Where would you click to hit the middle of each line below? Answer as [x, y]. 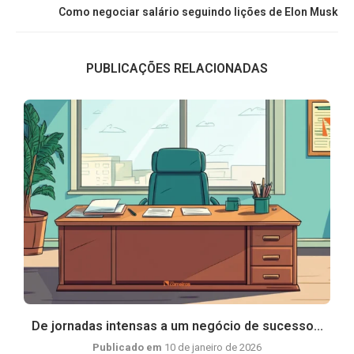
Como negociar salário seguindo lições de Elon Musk [198, 12]
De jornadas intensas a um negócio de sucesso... [177, 326]
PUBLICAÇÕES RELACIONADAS [177, 68]
